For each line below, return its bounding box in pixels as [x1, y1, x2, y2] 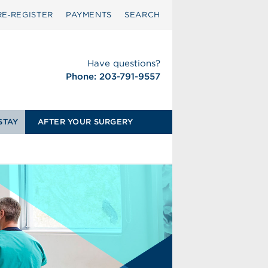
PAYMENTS [65, 10, 112, 19]
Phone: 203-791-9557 [65, 71, 160, 82]
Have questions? [87, 58, 160, 69]
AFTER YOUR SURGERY [37, 117, 133, 126]
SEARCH [124, 10, 160, 19]
